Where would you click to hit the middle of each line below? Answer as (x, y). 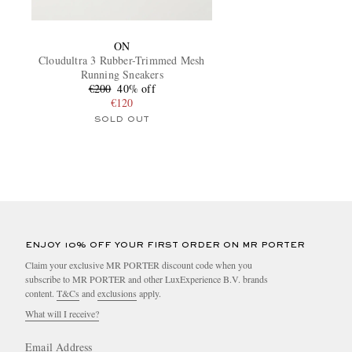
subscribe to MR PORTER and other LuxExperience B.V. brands (147, 279)
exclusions (117, 293)
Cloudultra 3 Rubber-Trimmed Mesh (122, 60)
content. (41, 293)
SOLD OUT (122, 119)
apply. (149, 293)
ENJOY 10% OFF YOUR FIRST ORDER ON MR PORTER (165, 245)
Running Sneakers (122, 74)
